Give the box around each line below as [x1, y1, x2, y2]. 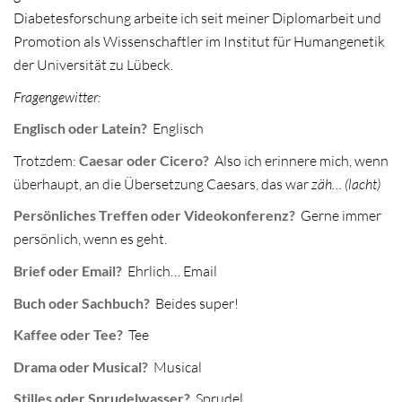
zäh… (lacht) [311, 174, 380, 193]
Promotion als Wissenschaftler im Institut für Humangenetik [13, 32, 385, 51]
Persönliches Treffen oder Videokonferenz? [13, 206, 295, 224]
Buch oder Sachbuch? [13, 293, 153, 311]
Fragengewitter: [13, 87, 100, 106]
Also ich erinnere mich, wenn [209, 151, 389, 170]
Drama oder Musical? [13, 357, 148, 375]
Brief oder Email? [13, 262, 125, 280]
